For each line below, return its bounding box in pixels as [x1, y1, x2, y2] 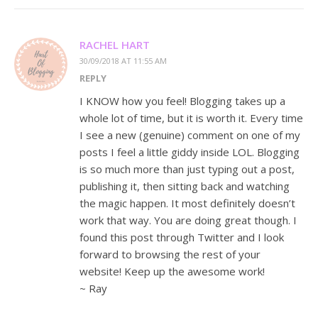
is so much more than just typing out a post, [79, 162, 295, 177]
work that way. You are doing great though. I [79, 213, 297, 228]
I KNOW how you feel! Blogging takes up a [79, 94, 285, 109]
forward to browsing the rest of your [79, 247, 261, 262]
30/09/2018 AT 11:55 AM [79, 55, 167, 67]
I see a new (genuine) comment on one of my [79, 128, 300, 143]
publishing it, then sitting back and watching [79, 179, 290, 194]
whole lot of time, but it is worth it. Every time [79, 111, 303, 126]
